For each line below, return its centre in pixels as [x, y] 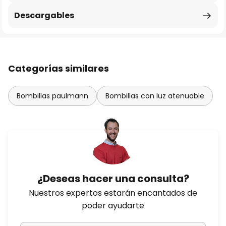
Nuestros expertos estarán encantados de [113, 193]
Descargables [44, 15]
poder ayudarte [113, 206]
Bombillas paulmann [52, 96]
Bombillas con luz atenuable [155, 96]
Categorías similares [59, 68]
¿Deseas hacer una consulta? [113, 179]
